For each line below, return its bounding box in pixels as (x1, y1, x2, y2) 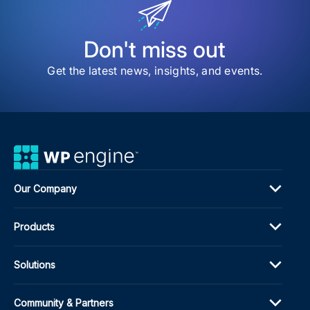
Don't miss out (84, 35, 226, 63)
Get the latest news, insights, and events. (47, 63, 263, 77)
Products (14, 221, 55, 233)
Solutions (14, 259, 55, 271)
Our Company (14, 183, 77, 195)
